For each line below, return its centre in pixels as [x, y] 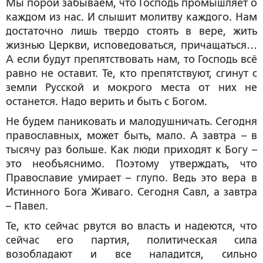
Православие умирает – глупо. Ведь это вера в [131, 178]
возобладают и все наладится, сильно [131, 254]
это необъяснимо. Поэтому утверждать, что [131, 163]
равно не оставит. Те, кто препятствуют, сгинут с [131, 73]
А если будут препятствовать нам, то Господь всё [131, 59]
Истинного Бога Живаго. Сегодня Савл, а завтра [131, 192]
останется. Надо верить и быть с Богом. [107, 101]
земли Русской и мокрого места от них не [131, 87]
